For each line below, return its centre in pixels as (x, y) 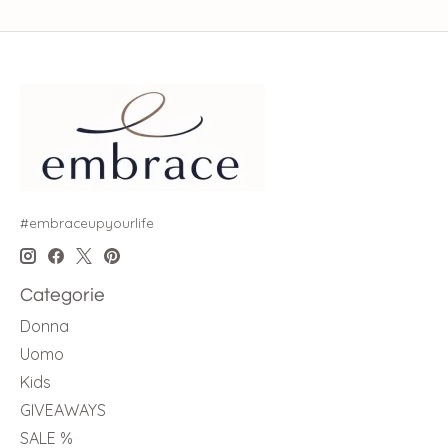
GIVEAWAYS (63, 410)
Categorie (62, 294)
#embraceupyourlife (87, 222)
